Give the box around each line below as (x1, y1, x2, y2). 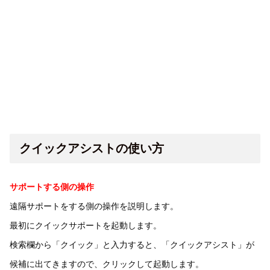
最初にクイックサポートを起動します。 (10, 221, 162, 231)
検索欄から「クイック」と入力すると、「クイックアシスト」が (10, 240, 254, 250)
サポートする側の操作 (10, 182, 94, 192)
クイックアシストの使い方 (19, 142, 164, 155)
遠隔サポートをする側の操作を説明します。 (10, 201, 178, 212)
